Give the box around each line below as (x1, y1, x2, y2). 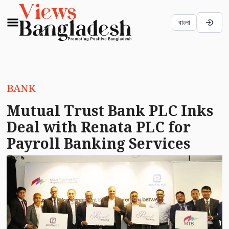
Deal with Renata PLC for (6, 117, 191, 136)
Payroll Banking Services (6, 133, 190, 153)
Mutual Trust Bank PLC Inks (6, 100, 213, 120)
